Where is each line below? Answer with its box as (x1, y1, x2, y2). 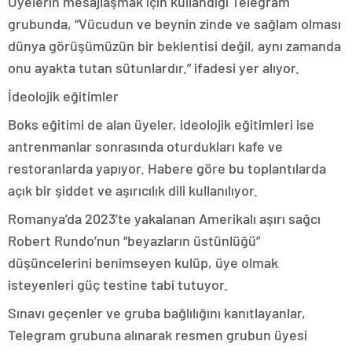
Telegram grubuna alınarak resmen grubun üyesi (8, 326, 307, 343)
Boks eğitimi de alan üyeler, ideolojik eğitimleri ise (8, 115, 314, 133)
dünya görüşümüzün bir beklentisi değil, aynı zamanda (8, 37, 341, 54)
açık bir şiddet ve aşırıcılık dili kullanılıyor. (8, 181, 258, 199)
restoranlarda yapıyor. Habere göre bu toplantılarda (8, 159, 326, 177)
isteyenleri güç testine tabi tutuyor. (8, 276, 228, 293)
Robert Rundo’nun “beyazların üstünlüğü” (8, 232, 260, 249)
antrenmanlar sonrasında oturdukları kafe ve (8, 137, 283, 155)
